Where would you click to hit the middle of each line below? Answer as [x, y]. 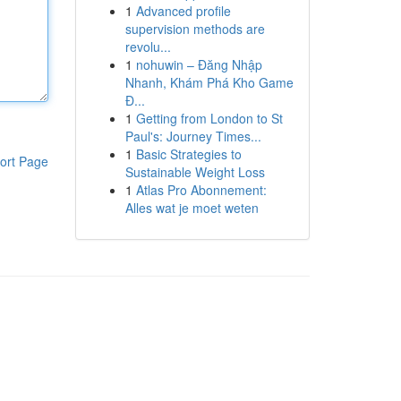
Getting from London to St [209, 118]
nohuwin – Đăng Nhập [199, 64]
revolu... [148, 47]
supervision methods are [195, 29]
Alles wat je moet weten [192, 208]
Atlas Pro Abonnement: [201, 190]
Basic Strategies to [188, 154]
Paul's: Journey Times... [193, 136]
